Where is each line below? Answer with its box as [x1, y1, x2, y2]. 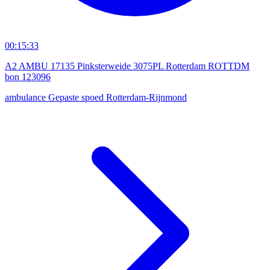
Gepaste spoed [48, 92, 106, 102]
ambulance [5, 92, 48, 102]
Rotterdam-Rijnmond [106, 92, 187, 102]
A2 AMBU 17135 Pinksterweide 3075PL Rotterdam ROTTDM [5, 60, 250, 71]
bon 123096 [5, 71, 51, 82]
